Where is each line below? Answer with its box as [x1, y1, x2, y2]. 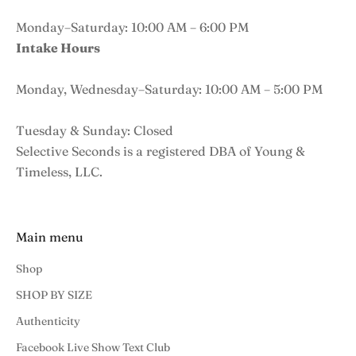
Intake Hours [16, 39, 100, 56]
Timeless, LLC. [16, 163, 103, 180]
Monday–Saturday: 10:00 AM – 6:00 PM [16, 18, 249, 35]
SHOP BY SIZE [16, 287, 92, 302]
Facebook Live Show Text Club [16, 339, 170, 354]
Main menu [16, 228, 83, 245]
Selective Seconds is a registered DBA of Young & [16, 142, 305, 159]
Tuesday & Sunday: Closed [16, 122, 173, 138]
